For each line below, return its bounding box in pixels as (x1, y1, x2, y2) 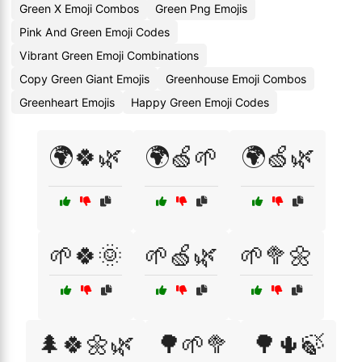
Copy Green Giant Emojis (19, 72, 149, 86)
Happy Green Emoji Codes (131, 95, 269, 109)
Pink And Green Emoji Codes (19, 25, 170, 39)
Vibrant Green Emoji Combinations (19, 48, 199, 62)
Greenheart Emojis (19, 95, 115, 109)
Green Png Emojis (155, 2, 247, 15)
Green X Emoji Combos (19, 2, 139, 15)
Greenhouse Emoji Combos (166, 72, 306, 86)
